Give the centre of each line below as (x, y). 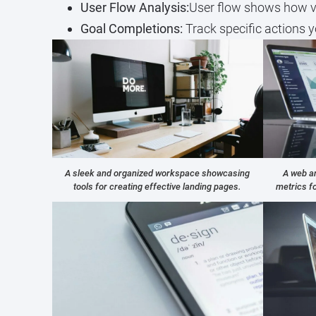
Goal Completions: (131, 28)
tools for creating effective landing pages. (158, 187)
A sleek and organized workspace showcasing (158, 173)
